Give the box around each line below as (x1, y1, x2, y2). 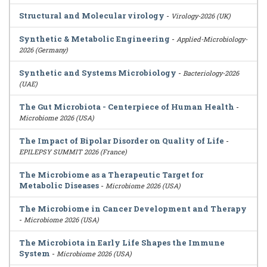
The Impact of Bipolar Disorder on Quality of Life (19, 135, 224, 146)
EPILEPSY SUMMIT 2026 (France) (19, 147, 127, 156)
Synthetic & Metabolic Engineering (19, 33, 170, 44)
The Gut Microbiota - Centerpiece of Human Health (19, 101, 234, 112)
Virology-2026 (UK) (171, 11, 231, 20)
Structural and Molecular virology (19, 10, 164, 21)
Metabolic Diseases (19, 180, 99, 191)
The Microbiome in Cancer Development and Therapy (19, 203, 247, 214)
